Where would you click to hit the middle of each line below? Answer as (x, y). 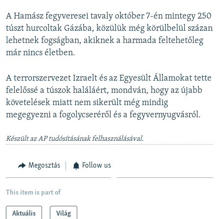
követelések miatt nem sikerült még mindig (87, 103)
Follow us (97, 165)
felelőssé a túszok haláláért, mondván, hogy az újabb (104, 90)
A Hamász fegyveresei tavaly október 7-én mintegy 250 (109, 16)
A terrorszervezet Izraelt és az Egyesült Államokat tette (109, 78)
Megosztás (44, 165)
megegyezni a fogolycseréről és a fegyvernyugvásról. (103, 115)
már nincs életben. (41, 53)
